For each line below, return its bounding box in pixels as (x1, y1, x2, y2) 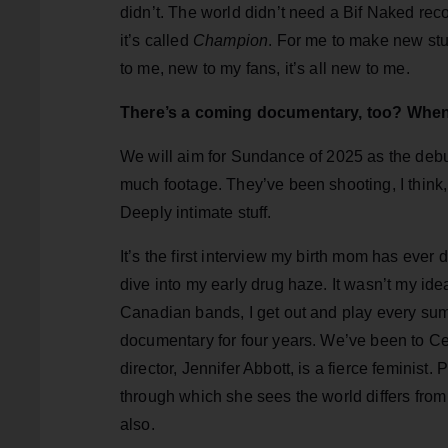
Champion (192, 31, 269, 49)
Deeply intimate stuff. (120, 203, 272, 221)
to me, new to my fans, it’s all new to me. (120, 59, 410, 77)
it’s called (120, 31, 193, 49)
